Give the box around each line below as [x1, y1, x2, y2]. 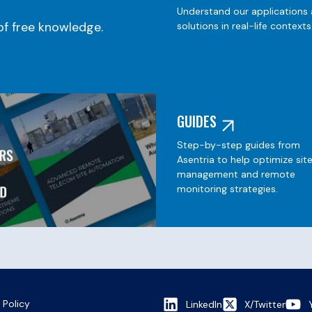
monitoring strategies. [177, 182, 278, 196]
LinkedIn [185, 297, 222, 311]
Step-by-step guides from [177, 139, 300, 152]
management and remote [177, 168, 295, 181]
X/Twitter [244, 297, 286, 311]
